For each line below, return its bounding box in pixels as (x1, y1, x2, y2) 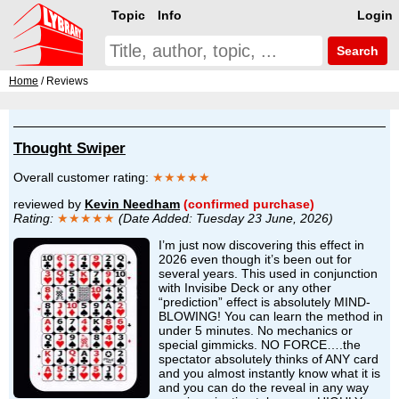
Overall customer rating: (13, 169, 152, 184)
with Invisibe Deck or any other (159, 280, 331, 295)
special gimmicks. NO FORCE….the (159, 337, 361, 352)
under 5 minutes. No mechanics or (159, 322, 353, 338)
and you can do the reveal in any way (159, 379, 369, 395)
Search (333, 44, 379, 58)
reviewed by (13, 196, 85, 211)
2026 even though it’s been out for (159, 251, 352, 266)
